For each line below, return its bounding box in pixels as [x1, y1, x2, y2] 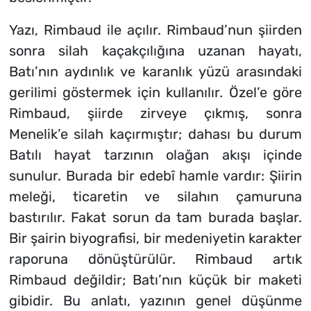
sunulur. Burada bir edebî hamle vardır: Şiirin [8, 167, 303, 185]
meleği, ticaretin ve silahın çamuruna [8, 188, 303, 205]
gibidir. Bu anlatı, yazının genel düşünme [8, 292, 303, 310]
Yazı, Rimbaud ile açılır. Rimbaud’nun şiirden [8, 22, 303, 39]
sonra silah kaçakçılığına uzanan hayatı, [8, 42, 303, 60]
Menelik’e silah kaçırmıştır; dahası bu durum [8, 126, 303, 143]
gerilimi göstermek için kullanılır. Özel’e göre [8, 84, 303, 101]
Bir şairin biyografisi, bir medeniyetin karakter [8, 230, 303, 247]
